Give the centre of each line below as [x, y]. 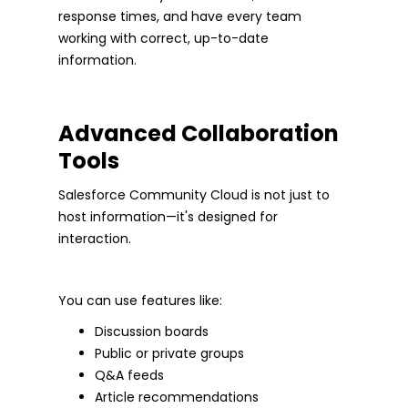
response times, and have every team [180, 16]
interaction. [95, 238]
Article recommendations [177, 397]
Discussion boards [152, 331]
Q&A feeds [129, 375]
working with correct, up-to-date [163, 38]
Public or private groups [169, 353]
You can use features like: [140, 300]
